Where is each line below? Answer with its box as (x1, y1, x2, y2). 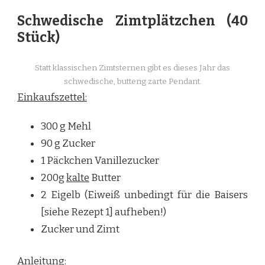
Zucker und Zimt (41, 222, 119, 235)
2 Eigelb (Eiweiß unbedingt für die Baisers (41, 188, 248, 201)
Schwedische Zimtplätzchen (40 (17, 13, 248, 30)
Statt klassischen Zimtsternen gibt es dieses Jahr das (35, 63, 230, 73)
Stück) (17, 30, 60, 46)
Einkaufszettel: (17, 91, 87, 104)
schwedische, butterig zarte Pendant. (63, 76, 202, 86)
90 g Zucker (41, 137, 95, 150)
